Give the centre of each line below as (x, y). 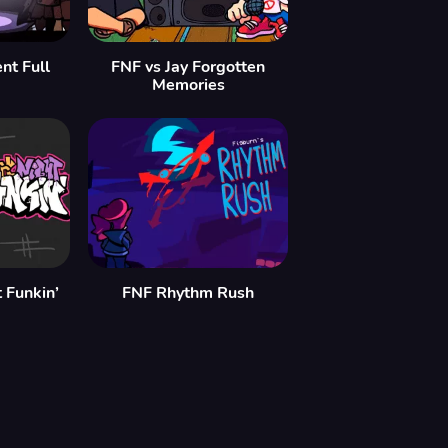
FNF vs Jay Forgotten (188, 67)
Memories (188, 85)
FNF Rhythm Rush (188, 293)
